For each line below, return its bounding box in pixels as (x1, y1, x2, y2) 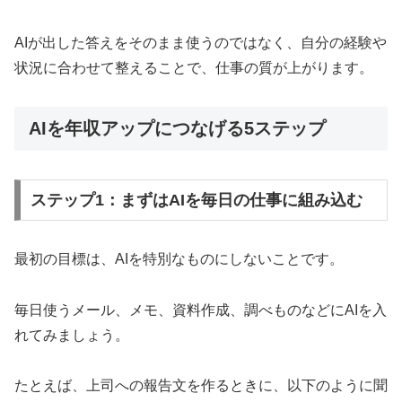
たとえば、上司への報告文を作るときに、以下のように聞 (14, 378, 388, 394)
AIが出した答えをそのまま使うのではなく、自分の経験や (14, 34, 387, 50)
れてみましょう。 (14, 327, 129, 343)
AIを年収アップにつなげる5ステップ (29, 118, 326, 138)
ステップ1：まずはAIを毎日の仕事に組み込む (30, 190, 363, 209)
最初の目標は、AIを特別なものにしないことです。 (14, 250, 344, 267)
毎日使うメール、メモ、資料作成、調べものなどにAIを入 (14, 301, 387, 318)
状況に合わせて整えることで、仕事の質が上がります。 (14, 59, 373, 75)
